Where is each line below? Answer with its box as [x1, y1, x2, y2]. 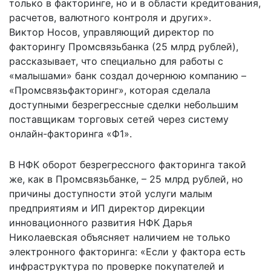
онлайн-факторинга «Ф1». [9, 128, 132, 140]
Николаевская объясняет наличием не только [9, 231, 230, 244]
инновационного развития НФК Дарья [9, 217, 192, 229]
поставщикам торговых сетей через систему [9, 113, 229, 126]
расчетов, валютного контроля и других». [9, 11, 211, 24]
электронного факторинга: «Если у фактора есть [9, 246, 246, 258]
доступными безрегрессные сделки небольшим [9, 99, 238, 111]
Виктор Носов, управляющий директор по [9, 26, 214, 39]
